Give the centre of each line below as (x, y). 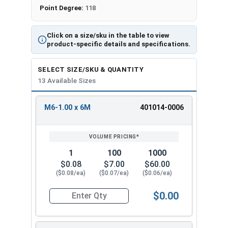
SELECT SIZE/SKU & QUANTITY (91, 69)
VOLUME (113, 122)
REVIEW (113, 112)
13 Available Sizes (67, 80)
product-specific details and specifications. (119, 44)
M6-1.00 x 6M (67, 107)
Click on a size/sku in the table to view (108, 35)
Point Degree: (62, 8)
